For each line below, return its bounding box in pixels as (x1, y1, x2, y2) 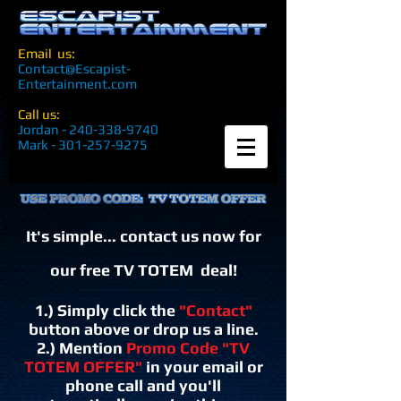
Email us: (18, 46, 75, 61)
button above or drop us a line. (28, 320, 259, 338)
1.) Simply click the (34, 301, 179, 320)
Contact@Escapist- (18, 61, 131, 76)
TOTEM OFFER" (23, 357, 142, 376)
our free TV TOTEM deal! (49, 260, 237, 279)
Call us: (18, 107, 60, 122)
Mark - (18, 137, 58, 152)
